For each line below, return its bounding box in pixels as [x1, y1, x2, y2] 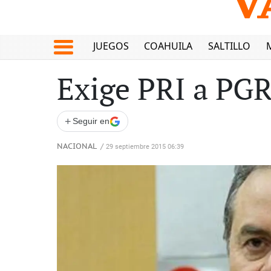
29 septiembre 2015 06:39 [106, 143, 184, 151]
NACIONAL [57, 142, 97, 151]
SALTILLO [207, 39, 250, 53]
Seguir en [73, 116, 109, 126]
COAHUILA [144, 39, 193, 53]
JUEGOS [93, 39, 129, 53]
